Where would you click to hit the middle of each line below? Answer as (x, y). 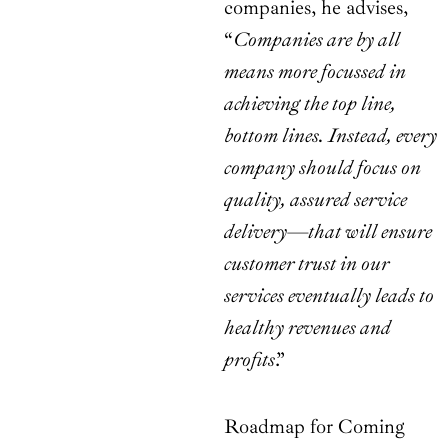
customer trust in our (306, 264)
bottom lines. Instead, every (330, 136)
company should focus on (322, 168)
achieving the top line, (310, 104)
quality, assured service (315, 200)
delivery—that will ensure (328, 232)
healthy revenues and (307, 328)
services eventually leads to (329, 296)
